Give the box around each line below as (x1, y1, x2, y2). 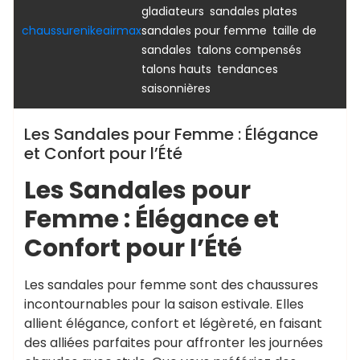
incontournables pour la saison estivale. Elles (24, 295, 304, 313)
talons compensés (197, 42, 301, 58)
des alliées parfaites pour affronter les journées (24, 333, 323, 352)
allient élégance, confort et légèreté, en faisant (24, 314, 322, 333)
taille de (272, 22, 317, 39)
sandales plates (210, 3, 297, 19)
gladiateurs (141, 3, 204, 19)
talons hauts (141, 61, 211, 77)
